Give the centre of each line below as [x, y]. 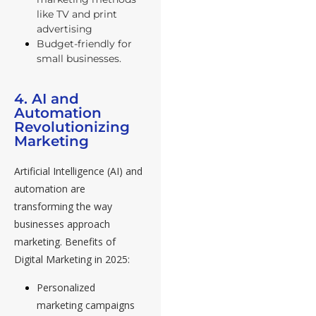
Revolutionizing [72, 127]
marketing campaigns [86, 305]
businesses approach [62, 224]
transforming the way [63, 207]
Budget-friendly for [84, 44]
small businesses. [79, 59]
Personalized [66, 288]
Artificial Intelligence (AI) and [78, 171]
